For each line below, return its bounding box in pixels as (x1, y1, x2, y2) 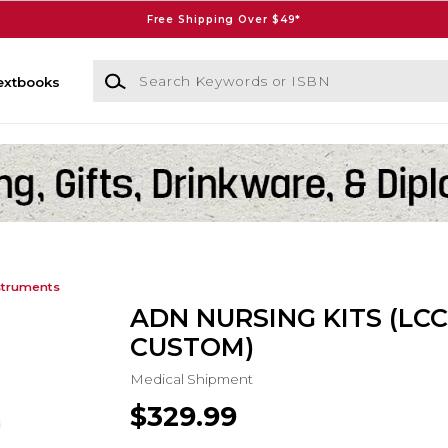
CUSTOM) (129, 332, 254, 363)
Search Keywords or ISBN (91, 61, 271, 78)
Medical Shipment (129, 370, 253, 387)
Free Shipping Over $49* (146, 12, 302, 26)
